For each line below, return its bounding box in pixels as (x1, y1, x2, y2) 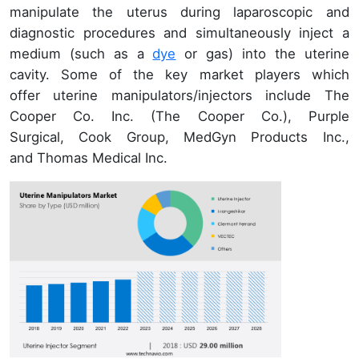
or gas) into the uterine (175, 46, 349, 63)
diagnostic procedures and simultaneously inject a (10, 25, 349, 42)
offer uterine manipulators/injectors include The (10, 87, 349, 104)
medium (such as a (10, 46, 153, 63)
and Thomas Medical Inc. (10, 150, 167, 167)
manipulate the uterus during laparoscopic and (10, 4, 349, 21)
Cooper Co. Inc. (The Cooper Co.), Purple (10, 108, 349, 125)
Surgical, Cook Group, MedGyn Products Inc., (10, 129, 349, 146)
